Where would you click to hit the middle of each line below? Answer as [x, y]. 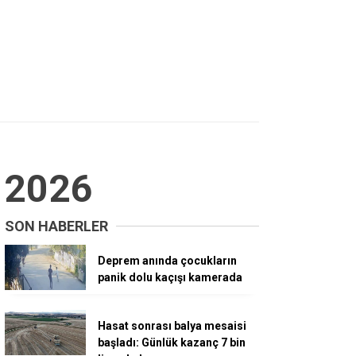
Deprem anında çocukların [167, 260]
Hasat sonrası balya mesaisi [172, 325]
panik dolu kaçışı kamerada [170, 277]
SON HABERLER [56, 226]
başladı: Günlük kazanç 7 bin [172, 342]
